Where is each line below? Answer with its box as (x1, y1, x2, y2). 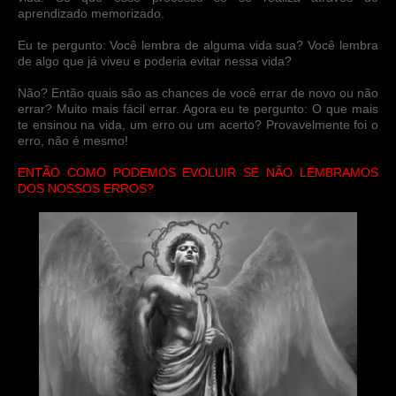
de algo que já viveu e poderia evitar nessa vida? (18, 53, 292, 68)
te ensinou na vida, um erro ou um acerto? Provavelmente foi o (18, 117, 378, 132)
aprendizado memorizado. (18, 5, 164, 20)
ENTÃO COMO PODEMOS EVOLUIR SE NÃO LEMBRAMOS (18, 164, 378, 179)
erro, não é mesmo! (18, 133, 128, 148)
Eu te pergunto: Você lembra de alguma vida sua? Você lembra (18, 37, 378, 52)
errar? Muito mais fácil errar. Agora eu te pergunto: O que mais (18, 101, 378, 116)
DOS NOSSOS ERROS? (18, 180, 154, 195)
